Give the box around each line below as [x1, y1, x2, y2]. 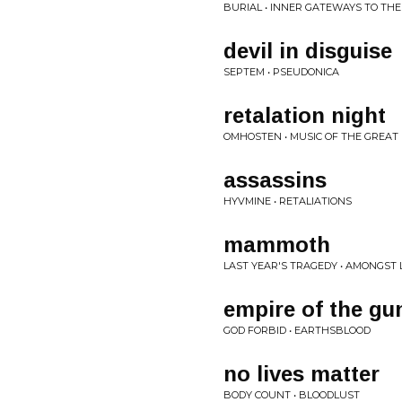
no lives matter [223, 362, 380, 386]
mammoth [223, 232, 330, 257]
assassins [223, 168, 327, 192]
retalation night [223, 103, 386, 127]
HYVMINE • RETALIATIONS [223, 195, 352, 207]
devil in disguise [223, 39, 392, 63]
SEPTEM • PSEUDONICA [223, 66, 339, 78]
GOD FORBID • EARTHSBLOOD [223, 324, 371, 336]
